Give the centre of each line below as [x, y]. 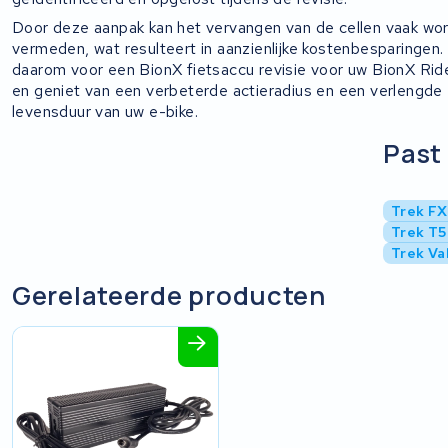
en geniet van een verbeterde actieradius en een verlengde [227, 90]
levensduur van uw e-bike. [105, 111]
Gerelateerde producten [169, 295]
